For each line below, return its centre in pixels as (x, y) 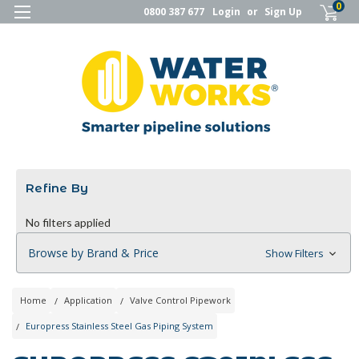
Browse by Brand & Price (93, 252)
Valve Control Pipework (180, 300)
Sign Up (284, 12)
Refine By (57, 188)
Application (88, 300)
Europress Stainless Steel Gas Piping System (119, 325)
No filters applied (68, 222)
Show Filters (295, 253)
